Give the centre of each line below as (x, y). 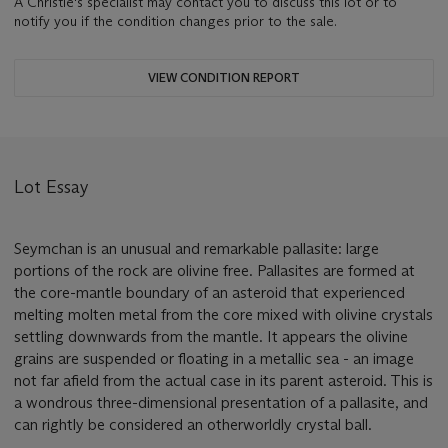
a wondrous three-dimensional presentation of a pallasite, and (221, 403)
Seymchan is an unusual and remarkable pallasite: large (196, 249)
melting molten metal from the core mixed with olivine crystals (223, 315)
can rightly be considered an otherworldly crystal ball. (193, 425)
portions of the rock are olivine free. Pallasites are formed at (214, 271)
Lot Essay (51, 187)
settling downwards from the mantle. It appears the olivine (211, 337)
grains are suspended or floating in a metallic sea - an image (214, 359)
